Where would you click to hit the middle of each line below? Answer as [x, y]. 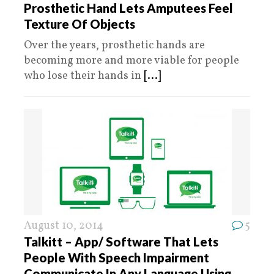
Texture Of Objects [80, 24]
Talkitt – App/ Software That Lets [121, 242]
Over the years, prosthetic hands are [114, 46]
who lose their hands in [84, 76]
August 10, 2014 [64, 226]
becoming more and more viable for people [131, 61]
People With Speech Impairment [117, 257]
